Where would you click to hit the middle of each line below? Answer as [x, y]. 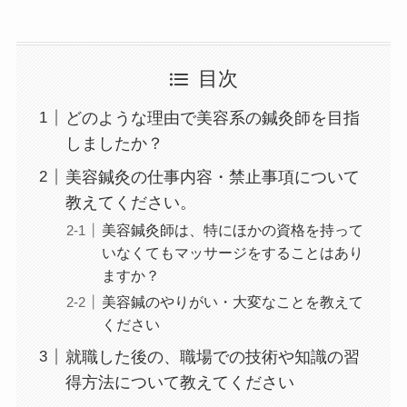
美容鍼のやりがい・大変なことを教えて [232, 302]
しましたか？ [114, 144]
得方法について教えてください [179, 382]
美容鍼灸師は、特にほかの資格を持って [232, 229]
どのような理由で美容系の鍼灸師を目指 [212, 118]
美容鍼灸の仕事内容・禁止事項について [212, 177]
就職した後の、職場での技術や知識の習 [212, 357]
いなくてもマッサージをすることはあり [232, 252]
